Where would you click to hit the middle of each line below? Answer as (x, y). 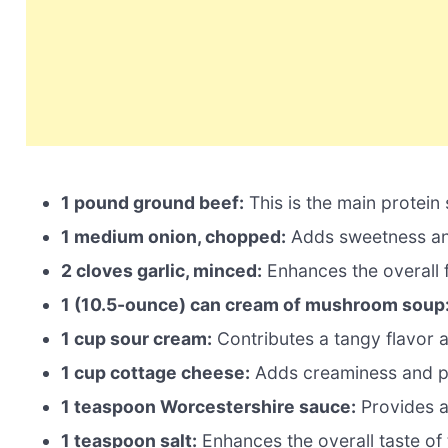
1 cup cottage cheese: (156, 373)
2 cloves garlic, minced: (162, 271)
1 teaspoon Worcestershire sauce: (209, 407)
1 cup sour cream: (137, 339)
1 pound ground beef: (153, 203)
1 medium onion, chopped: (174, 237)
